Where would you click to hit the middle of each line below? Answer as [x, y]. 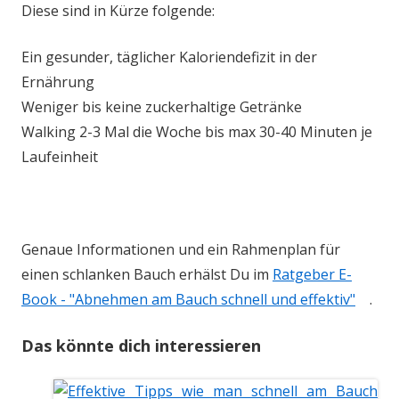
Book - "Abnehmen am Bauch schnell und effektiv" [188, 299]
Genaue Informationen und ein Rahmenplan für [181, 249]
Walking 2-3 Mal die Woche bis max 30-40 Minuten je [197, 132]
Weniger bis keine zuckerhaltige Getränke [162, 107]
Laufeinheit [60, 157]
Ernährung [58, 82]
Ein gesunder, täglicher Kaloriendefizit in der [169, 57]
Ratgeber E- [312, 274]
